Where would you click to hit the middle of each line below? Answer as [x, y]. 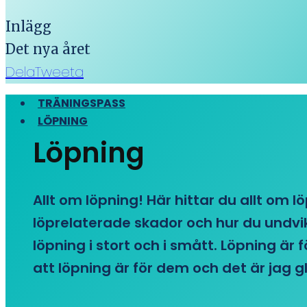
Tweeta [59, 72]
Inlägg [28, 26]
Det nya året [48, 49]
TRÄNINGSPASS [82, 103]
